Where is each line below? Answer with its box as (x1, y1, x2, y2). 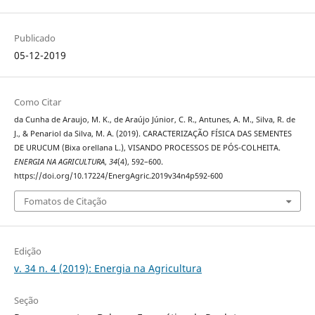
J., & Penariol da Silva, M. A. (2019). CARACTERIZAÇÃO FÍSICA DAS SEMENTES (13, 129, 292, 139)
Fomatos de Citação (23, 194, 107, 207)
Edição (13, 244, 41, 257)
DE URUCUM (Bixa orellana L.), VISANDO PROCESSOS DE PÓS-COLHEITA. (13, 143, 281, 153)
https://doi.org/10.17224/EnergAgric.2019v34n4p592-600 (13, 171, 223, 181)
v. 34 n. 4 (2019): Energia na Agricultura (13, 261, 202, 275)
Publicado (13, 32, 56, 45)
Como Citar (13, 96, 61, 109)
